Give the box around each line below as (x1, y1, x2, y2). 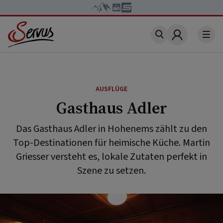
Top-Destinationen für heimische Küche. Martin (13, 136, 210, 150)
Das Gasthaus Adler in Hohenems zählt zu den (16, 122, 207, 136)
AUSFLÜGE (96, 84, 127, 94)
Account (176, 34, 210, 47)
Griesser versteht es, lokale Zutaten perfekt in (16, 150, 207, 164)
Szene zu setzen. (77, 164, 146, 178)
